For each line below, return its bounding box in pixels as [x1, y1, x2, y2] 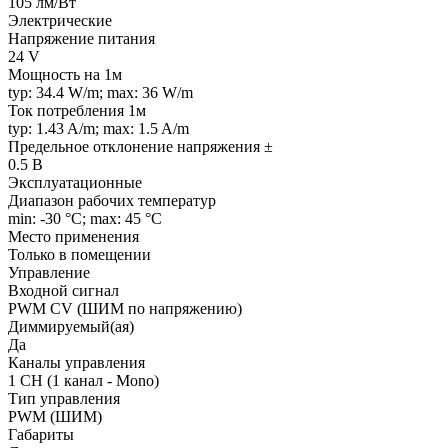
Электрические [8, 11, 112, 29]
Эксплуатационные [8, 173, 142, 191]
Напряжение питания [8, 29, 155, 47]
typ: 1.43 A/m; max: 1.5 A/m [8, 119, 189, 137]
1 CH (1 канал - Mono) [8, 371, 159, 389]
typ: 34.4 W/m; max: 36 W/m [8, 83, 193, 101]
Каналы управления [8, 353, 145, 371]
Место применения [8, 227, 139, 245]
